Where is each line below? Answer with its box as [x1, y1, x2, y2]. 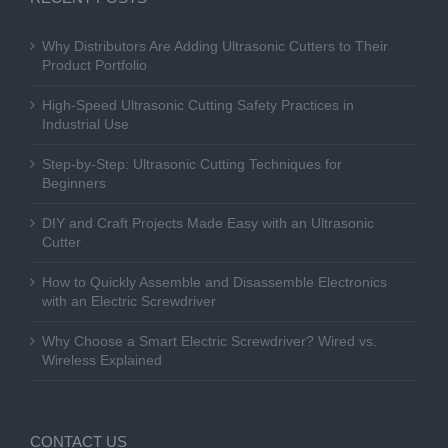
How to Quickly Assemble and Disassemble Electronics [42, 273, 387, 290]
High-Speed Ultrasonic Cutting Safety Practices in [42, 96, 354, 113]
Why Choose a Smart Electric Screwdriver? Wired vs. [42, 332, 377, 349]
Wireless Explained [42, 351, 162, 368]
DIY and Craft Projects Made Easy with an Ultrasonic [42, 214, 374, 231]
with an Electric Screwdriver [42, 292, 216, 309]
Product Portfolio [42, 56, 147, 73]
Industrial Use [42, 115, 129, 132]
